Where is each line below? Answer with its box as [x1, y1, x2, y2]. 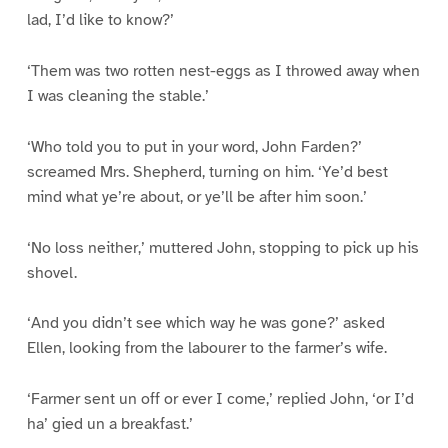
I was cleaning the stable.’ [26, 85, 209, 106]
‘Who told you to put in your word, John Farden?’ [26, 136, 362, 157]
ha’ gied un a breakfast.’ [26, 414, 193, 435]
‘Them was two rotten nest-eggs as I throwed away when [26, 60, 420, 81]
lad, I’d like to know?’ [26, 9, 174, 30]
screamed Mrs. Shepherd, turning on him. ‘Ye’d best [26, 161, 388, 182]
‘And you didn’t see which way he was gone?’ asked [26, 313, 385, 334]
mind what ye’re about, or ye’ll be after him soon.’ [26, 186, 367, 207]
